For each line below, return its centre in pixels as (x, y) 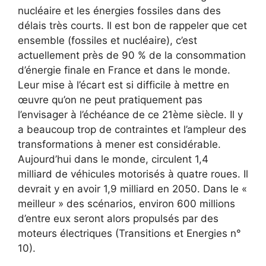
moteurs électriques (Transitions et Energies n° (129, 233)
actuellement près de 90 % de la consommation (132, 55)
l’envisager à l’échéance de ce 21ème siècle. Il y (130, 114)
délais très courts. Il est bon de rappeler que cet (132, 25)
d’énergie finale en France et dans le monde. (124, 70)
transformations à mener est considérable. (119, 144)
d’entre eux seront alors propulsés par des (118, 218)
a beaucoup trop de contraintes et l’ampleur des (132, 129)
